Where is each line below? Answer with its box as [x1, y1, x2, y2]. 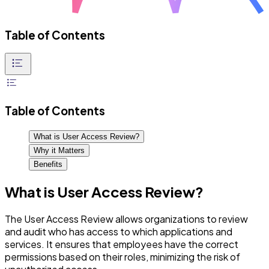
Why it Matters [34, 145, 85, 155]
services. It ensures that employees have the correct [5, 237, 238, 250]
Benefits [34, 159, 62, 169]
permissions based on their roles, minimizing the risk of [5, 250, 240, 263]
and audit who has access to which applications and [5, 225, 232, 238]
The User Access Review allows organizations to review [5, 212, 248, 225]
